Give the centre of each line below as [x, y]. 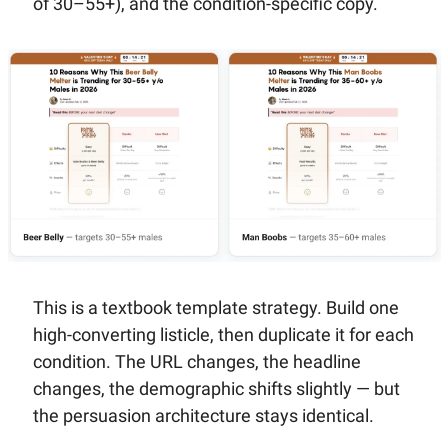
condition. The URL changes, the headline [196, 361]
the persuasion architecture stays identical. [203, 415]
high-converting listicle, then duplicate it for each [223, 334]
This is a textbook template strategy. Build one [215, 307]
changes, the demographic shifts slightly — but [216, 388]
